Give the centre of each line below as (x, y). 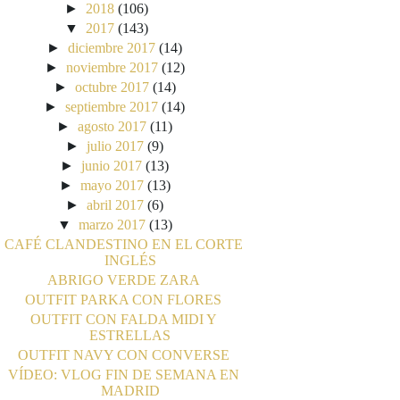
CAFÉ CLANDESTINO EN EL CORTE (123, 244)
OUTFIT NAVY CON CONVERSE (123, 354)
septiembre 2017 (112, 106)
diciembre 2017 (112, 47)
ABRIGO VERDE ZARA (123, 279)
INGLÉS (130, 260)
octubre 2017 (112, 87)
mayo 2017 (112, 185)
